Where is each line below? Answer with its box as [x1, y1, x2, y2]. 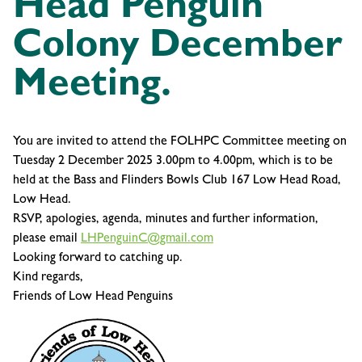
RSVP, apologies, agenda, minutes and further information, [13, 213, 318, 226]
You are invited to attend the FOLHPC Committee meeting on [13, 135, 347, 149]
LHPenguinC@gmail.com [81, 232, 213, 246]
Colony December [13, 28, 342, 68]
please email [13, 232, 81, 246]
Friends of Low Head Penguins [13, 290, 173, 304]
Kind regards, [13, 271, 83, 284]
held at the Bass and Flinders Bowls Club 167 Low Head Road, [13, 174, 341, 187]
